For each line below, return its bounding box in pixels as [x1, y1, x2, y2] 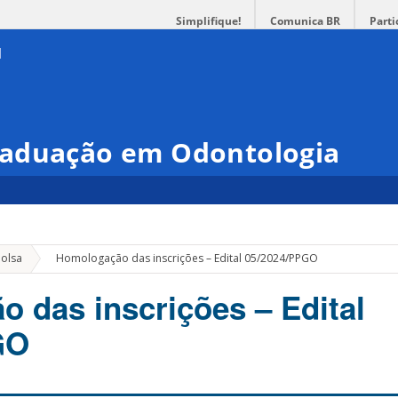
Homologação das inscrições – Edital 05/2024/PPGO [56, 251, 319, 267]
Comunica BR [270, 13, 340, 28]
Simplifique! [176, 13, 241, 28]
